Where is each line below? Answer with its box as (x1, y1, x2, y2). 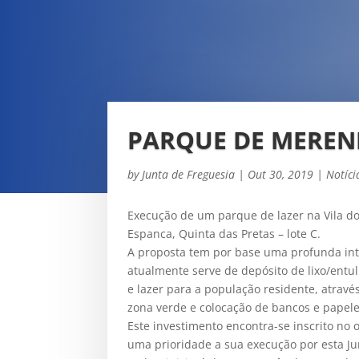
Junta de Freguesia (142, 166, 236, 182)
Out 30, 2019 (248, 166, 314, 182)
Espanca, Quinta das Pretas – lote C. (127, 225, 325, 241)
